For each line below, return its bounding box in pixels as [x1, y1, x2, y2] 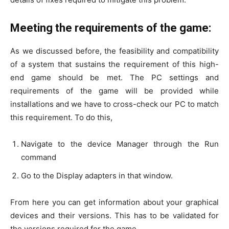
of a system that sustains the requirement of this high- [10, 59, 219, 69]
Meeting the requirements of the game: [10, 21, 211, 34]
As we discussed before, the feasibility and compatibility [10, 45, 219, 56]
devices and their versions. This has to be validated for [10, 210, 219, 220]
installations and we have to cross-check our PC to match [10, 99, 219, 109]
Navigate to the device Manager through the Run [21, 139, 219, 149]
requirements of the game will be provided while [10, 85, 219, 96]
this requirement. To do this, [10, 112, 112, 122]
